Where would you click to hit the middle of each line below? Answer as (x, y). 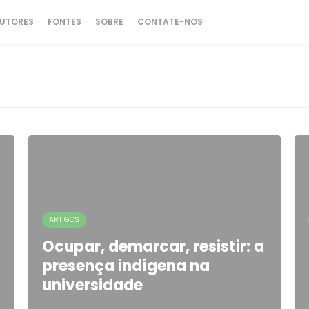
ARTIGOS (64, 220)
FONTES (64, 22)
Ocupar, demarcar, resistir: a (153, 247)
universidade (92, 285)
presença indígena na (126, 266)
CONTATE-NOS (170, 22)
